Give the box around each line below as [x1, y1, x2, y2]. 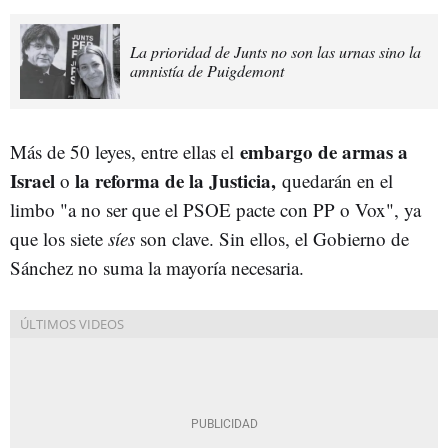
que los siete [10, 225, 108, 251]
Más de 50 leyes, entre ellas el [10, 138, 234, 164]
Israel [10, 166, 55, 194]
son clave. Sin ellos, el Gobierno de [135, 225, 409, 251]
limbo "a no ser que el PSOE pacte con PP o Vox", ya [10, 196, 421, 222]
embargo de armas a [234, 137, 408, 165]
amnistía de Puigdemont [130, 60, 284, 82]
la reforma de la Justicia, [75, 166, 276, 194]
